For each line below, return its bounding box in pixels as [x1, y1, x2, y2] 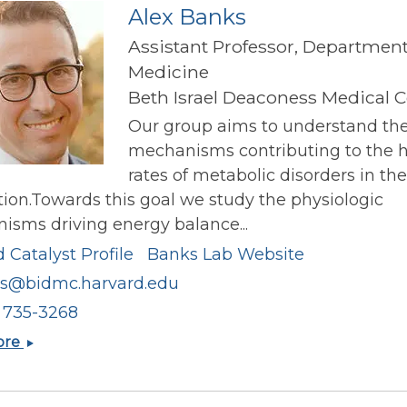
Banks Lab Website [147, 244, 304, 265]
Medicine [128, 60, 209, 83]
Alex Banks [128, 3, 246, 30]
